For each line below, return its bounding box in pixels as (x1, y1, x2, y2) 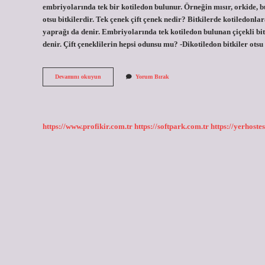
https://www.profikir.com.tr (43, 122, 132, 131)
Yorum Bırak (135, 73, 169, 80)
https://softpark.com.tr (134, 122, 209, 131)
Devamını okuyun (55, 73, 101, 80)
